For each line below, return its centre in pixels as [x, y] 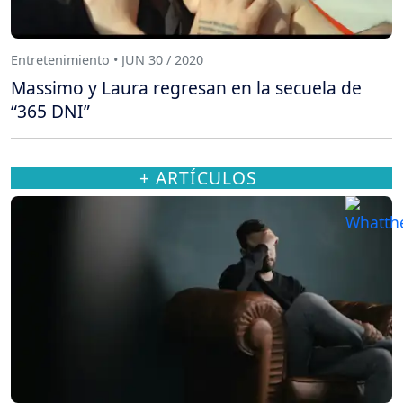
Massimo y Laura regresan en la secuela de [186, 88]
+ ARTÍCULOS [198, 178]
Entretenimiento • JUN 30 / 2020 [107, 59]
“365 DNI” [50, 112]
